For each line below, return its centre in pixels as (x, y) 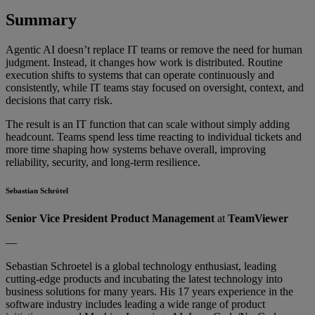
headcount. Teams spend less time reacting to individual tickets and (154, 136)
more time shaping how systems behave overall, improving (136, 149)
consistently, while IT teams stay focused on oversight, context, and (155, 87)
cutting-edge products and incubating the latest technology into (144, 278)
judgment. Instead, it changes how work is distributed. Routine (144, 62)
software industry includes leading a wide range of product (135, 304)
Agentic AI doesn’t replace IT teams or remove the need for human (154, 49)
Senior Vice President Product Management (110, 218)
